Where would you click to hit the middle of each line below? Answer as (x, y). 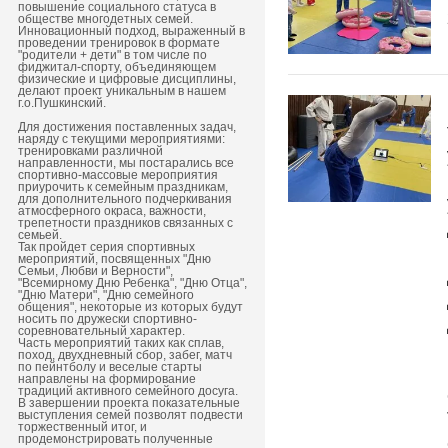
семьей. (41, 235)
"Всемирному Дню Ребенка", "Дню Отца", (132, 283)
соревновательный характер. (103, 331)
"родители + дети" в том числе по (112, 55)
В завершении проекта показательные (129, 403)
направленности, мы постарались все (126, 163)
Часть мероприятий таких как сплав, (121, 343)
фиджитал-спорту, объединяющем (117, 67)
